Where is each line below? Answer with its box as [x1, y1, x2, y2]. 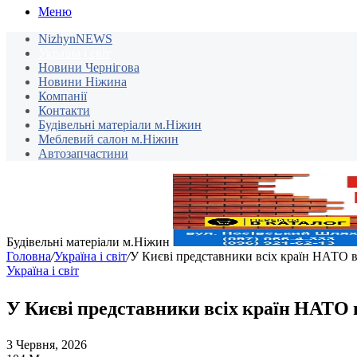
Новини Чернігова [38, 61, 139, 75]
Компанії [38, 89, 87, 104]
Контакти [38, 104, 90, 118]
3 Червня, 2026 [6, 338, 87, 352]
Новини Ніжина [38, 75, 127, 89]
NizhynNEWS [38, 32, 112, 46]
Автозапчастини [38, 147, 128, 161]
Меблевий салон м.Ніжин [38, 132, 178, 147]
